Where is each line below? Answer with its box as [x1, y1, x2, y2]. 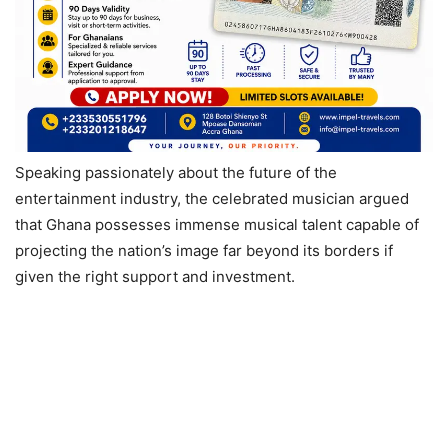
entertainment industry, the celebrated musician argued [15, 188, 409, 208]
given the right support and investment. [15, 266, 295, 286]
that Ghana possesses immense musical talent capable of [15, 214, 419, 234]
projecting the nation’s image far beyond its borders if [15, 240, 393, 260]
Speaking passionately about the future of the [15, 162, 337, 182]
